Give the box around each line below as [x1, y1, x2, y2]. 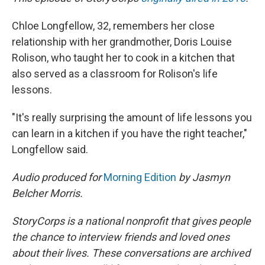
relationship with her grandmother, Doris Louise [12, 35, 232, 48]
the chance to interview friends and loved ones [12, 230, 230, 243]
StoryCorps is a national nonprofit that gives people [12, 214, 251, 227]
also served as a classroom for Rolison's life [12, 67, 218, 80]
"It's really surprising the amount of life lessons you [12, 111, 252, 124]
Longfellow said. [12, 143, 88, 156]
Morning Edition [104, 170, 176, 183]
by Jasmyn [179, 170, 230, 183]
